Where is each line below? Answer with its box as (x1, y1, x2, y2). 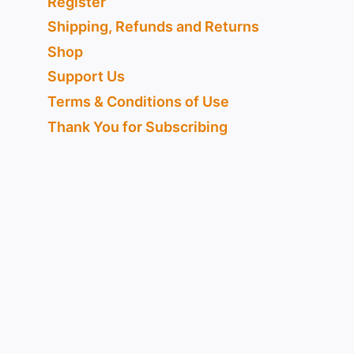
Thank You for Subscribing (47, 118, 228, 135)
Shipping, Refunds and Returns (47, 18, 260, 36)
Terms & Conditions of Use (47, 92, 230, 110)
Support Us (47, 68, 126, 85)
